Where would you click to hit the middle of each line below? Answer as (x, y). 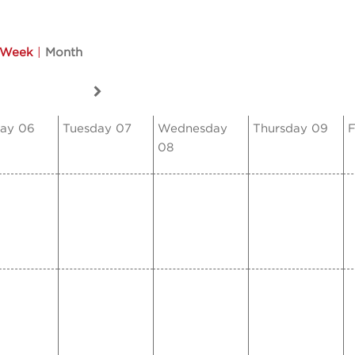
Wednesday (193, 129)
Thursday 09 (290, 129)
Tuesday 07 (97, 129)
